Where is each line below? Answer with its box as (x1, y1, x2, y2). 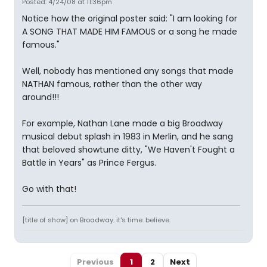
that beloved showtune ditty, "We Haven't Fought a (22, 143, 235, 156)
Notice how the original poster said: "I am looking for (22, 12, 237, 24)
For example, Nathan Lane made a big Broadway (22, 117, 223, 129)
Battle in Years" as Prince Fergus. (22, 156, 156, 169)
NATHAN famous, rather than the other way (22, 77, 202, 90)
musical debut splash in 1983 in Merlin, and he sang (22, 130, 233, 142)
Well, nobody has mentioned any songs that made (22, 64, 234, 77)
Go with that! (22, 182, 76, 195)
